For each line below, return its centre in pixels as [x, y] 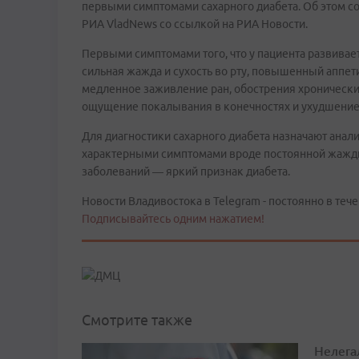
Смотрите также [137, 320]
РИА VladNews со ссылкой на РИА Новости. [195, 24]
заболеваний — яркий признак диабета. [186, 171]
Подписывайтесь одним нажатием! [173, 219]
